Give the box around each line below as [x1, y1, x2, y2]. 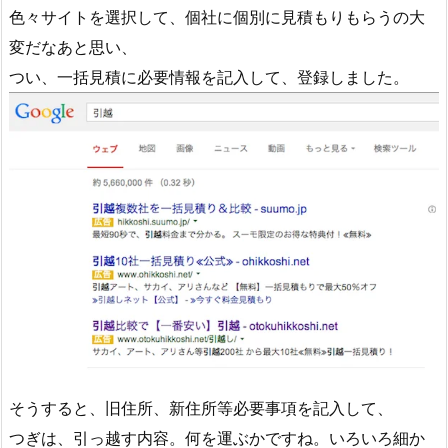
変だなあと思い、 [9, 36, 137, 57]
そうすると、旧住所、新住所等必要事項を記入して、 [9, 397, 393, 418]
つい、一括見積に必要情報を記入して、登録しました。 [9, 66, 409, 87]
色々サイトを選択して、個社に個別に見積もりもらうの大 [9, 6, 425, 27]
